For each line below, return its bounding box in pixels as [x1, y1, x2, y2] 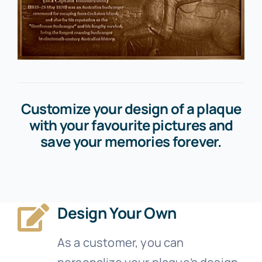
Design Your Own [57, 202, 177, 224]
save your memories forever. [40, 132, 222, 151]
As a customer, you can [57, 235, 184, 251]
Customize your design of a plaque [20, 99, 242, 119]
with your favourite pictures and [29, 115, 233, 135]
